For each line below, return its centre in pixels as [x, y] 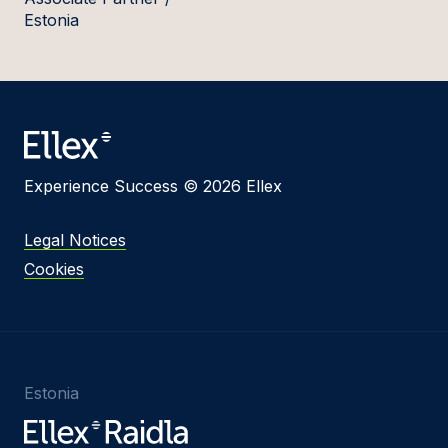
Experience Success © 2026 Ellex [153, 186]
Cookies [54, 269]
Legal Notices [75, 240]
